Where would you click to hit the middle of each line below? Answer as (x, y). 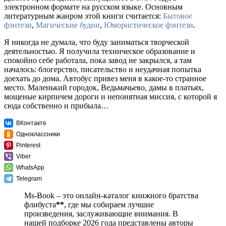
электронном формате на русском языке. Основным (93, 7)
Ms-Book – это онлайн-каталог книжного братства (111, 196)
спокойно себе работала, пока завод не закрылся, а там (98, 61)
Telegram (29, 179)
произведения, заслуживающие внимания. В (101, 214)
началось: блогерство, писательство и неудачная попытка (103, 70)
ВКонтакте (31, 123)
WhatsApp (30, 168)
